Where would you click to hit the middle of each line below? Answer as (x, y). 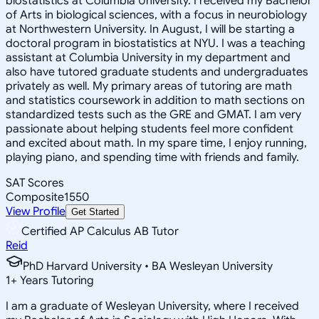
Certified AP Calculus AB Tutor (100, 231)
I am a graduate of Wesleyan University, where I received (152, 306)
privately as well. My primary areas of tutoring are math (149, 86)
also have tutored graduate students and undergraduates (157, 72)
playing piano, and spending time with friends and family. (152, 157)
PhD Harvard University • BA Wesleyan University (148, 266)
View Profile (36, 211)
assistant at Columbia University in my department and (148, 57)
